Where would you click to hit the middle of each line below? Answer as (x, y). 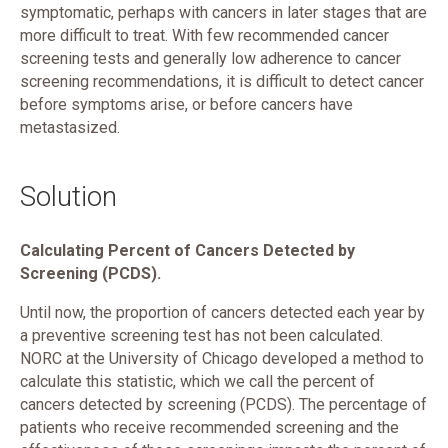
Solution (68, 196)
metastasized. (70, 127)
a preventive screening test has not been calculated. (201, 335)
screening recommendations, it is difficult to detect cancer (222, 81)
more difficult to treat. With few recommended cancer (204, 35)
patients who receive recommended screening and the (209, 427)
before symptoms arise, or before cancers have (186, 104)
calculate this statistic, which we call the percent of (197, 381)
